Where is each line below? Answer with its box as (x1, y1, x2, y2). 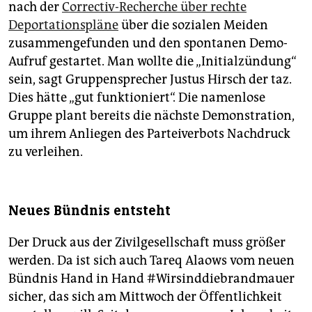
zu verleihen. (8, 144, 83, 160)
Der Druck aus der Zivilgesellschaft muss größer (8, 235, 286, 251)
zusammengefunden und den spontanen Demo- (8, 36, 288, 52)
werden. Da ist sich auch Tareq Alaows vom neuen (8, 253, 295, 269)
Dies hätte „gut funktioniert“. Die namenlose (8, 90, 265, 106)
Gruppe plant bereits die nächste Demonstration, (8, 108, 295, 124)
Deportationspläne (8, 17, 118, 33)
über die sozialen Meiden (118, 17, 268, 33)
